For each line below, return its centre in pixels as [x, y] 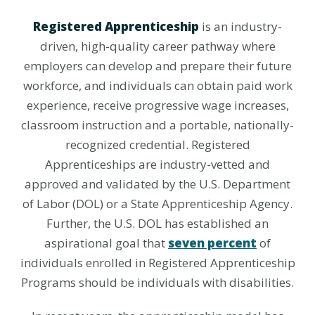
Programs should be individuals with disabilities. [157, 282]
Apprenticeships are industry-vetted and [157, 164]
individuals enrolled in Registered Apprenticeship [157, 263]
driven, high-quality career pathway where [157, 46]
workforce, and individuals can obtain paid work [157, 85]
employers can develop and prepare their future [157, 66]
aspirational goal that [106, 243]
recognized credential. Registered [157, 144]
